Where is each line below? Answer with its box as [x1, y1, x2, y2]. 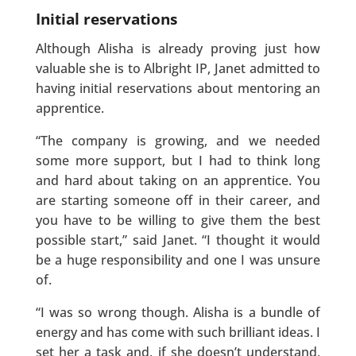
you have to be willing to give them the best [35, 211, 321, 230]
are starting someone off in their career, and [35, 192, 321, 210]
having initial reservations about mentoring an [35, 79, 321, 98]
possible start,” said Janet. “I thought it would [35, 231, 321, 250]
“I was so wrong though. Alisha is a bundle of [35, 304, 321, 322]
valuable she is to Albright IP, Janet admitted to [35, 60, 321, 78]
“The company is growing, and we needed [35, 132, 321, 150]
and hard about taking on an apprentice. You [35, 172, 321, 190]
